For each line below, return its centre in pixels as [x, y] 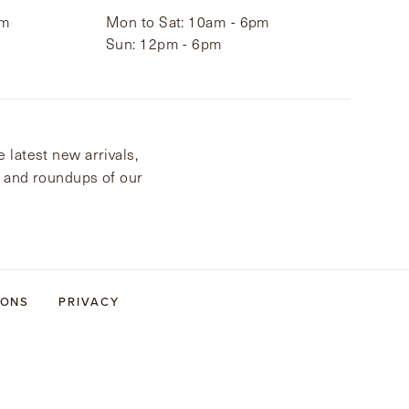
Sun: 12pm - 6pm [164, 44]
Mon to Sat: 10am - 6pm [188, 22]
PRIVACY [89, 301]
